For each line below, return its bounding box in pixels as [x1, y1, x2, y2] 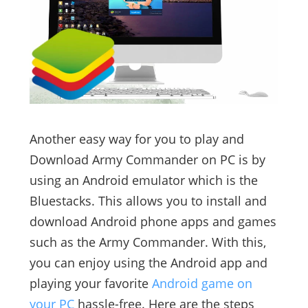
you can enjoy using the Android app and [29, 254, 267, 272]
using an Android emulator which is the [29, 172, 258, 189]
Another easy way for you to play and [29, 131, 244, 148]
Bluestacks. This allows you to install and [29, 192, 267, 210]
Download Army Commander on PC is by [29, 151, 265, 168]
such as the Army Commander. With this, [29, 234, 266, 251]
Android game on [151, 275, 252, 292]
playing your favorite [29, 275, 152, 292]
